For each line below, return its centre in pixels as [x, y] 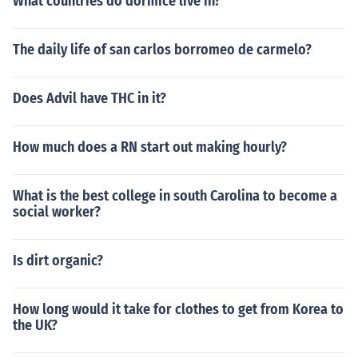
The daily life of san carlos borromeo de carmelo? [162, 50]
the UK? [35, 325]
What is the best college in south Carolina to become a [175, 196]
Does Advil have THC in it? [89, 98]
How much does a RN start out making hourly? [150, 147]
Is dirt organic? [58, 261]
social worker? [57, 212]
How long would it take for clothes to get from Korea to [178, 309]
